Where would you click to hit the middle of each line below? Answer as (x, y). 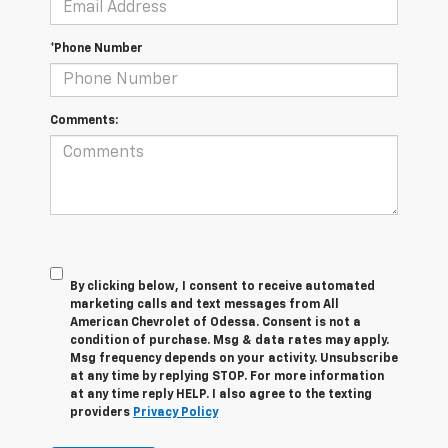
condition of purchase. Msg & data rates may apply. (229, 341)
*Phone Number (96, 49)
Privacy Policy (175, 413)
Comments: (84, 121)
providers (101, 413)
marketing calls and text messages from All (204, 305)
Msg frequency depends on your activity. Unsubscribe (234, 359)
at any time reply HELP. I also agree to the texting (221, 395)
